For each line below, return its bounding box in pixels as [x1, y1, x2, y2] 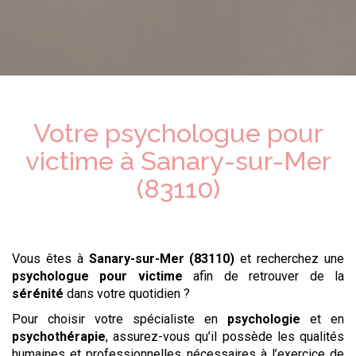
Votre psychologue [33, 118, 267, 149]
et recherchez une [234, 251, 345, 267]
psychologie [227, 311, 300, 327]
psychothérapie [12, 329, 106, 345]
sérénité [12, 286, 64, 302]
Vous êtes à [12, 251, 89, 267]
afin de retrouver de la [193, 269, 345, 284]
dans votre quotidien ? [64, 286, 190, 302]
